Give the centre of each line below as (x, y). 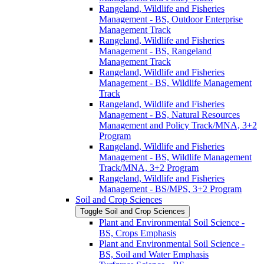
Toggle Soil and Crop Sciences (133, 211)
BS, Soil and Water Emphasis (154, 254)
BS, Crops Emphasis (138, 233)
